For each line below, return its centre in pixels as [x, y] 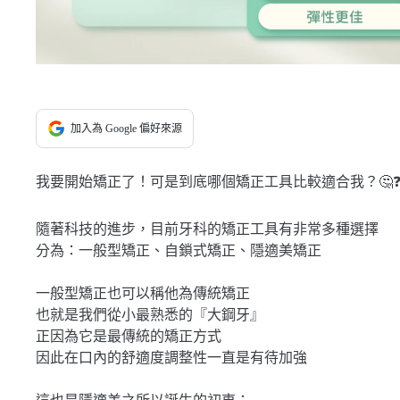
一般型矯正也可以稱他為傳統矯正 [143, 293]
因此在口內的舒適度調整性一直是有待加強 [171, 358]
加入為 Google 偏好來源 [126, 129]
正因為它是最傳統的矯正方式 [129, 336]
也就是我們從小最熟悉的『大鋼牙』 [150, 315]
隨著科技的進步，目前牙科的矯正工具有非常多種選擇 [207, 229]
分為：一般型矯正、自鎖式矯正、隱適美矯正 [179, 250]
